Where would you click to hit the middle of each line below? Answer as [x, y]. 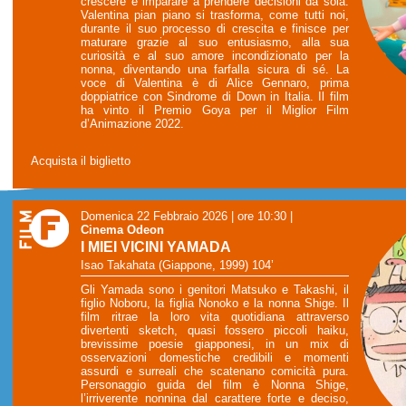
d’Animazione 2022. [132, 124]
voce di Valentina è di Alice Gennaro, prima [215, 83]
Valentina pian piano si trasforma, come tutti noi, [215, 15]
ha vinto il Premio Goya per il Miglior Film [215, 111]
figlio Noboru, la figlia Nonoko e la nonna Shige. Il [215, 303]
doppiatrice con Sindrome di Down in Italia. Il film [215, 97]
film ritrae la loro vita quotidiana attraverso [215, 316]
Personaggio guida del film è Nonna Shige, [215, 384]
